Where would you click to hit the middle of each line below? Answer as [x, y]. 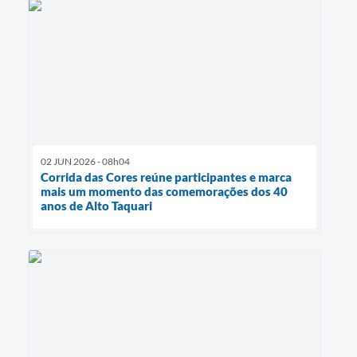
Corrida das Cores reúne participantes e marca [166, 177]
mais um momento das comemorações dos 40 [164, 192]
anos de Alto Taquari [96, 206]
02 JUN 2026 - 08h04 [85, 162]
